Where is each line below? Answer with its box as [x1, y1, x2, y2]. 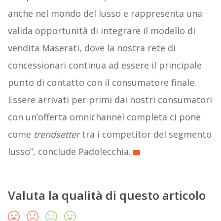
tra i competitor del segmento [79, 128, 212, 140]
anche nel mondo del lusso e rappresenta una [7, 7, 202, 19]
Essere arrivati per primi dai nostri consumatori [7, 93, 212, 106]
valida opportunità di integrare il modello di [7, 24, 195, 37]
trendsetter [33, 128, 79, 140]
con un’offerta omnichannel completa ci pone [7, 110, 201, 123]
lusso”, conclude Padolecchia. [7, 145, 131, 157]
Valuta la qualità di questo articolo [7, 186, 206, 203]
